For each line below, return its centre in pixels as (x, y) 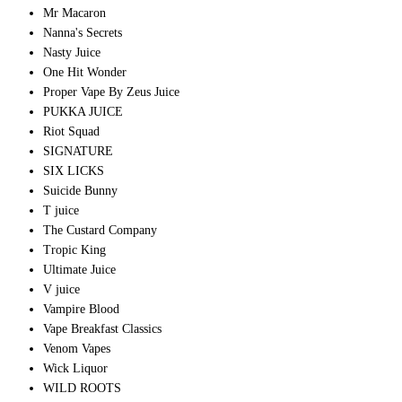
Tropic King (74, 250)
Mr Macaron (74, 13)
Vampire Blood (81, 310)
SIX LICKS (74, 171)
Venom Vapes (77, 349)
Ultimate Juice (79, 270)
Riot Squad (71, 132)
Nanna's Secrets (83, 33)
